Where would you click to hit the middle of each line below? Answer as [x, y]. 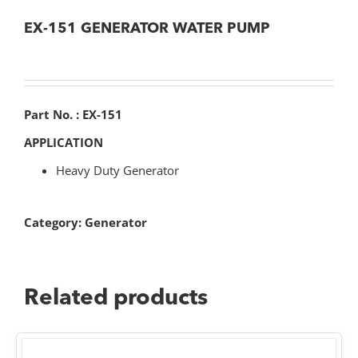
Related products [116, 299]
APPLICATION [64, 143]
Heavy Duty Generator [117, 171]
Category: [54, 223]
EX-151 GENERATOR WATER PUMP [147, 29]
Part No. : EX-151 [73, 115]
